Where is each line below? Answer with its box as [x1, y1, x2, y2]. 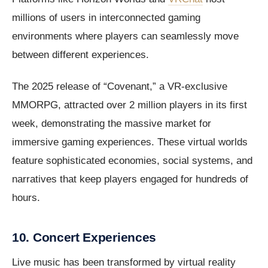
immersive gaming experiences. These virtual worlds [12, 136, 248, 148]
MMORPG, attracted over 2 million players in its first [12, 99, 247, 111]
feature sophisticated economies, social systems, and [12, 155, 252, 167]
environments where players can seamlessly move [12, 31, 239, 42]
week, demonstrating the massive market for [12, 118, 211, 130]
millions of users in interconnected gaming [12, 12, 200, 24]
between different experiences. [12, 49, 149, 61]
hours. [12, 192, 40, 204]
